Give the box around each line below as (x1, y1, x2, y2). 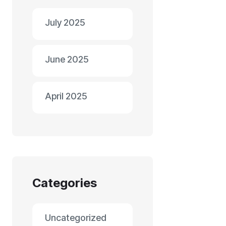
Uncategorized (45, 212, 106, 223)
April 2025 (45, 91, 87, 101)
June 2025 (45, 54, 89, 65)
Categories (32, 176, 97, 190)
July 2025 (45, 17, 85, 28)
